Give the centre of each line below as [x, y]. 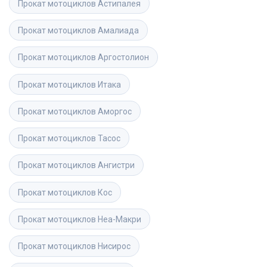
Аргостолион [123, 58]
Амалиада [118, 30]
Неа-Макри [119, 219]
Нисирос [114, 246]
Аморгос [115, 111]
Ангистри [116, 165]
